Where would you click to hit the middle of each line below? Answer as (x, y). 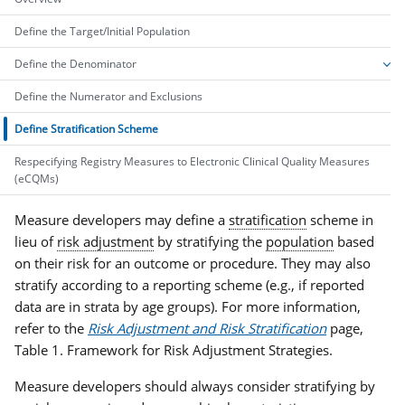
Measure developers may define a (122, 219)
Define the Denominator (75, 63)
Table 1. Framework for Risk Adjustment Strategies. (174, 349)
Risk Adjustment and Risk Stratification (207, 328)
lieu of (36, 241)
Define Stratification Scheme (86, 128)
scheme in (340, 219)
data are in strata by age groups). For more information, (188, 306)
